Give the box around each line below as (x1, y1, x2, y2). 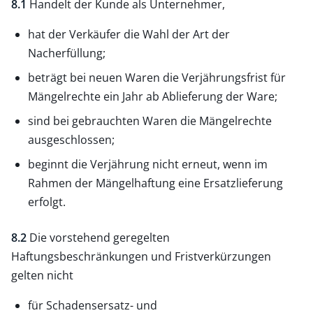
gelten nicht (11, 267, 73, 283)
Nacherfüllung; (28, 45, 105, 61)
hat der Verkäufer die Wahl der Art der (28, 26, 230, 42)
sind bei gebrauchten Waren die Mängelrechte (28, 112, 272, 129)
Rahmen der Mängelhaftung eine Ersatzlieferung (28, 175, 283, 191)
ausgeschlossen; (28, 131, 115, 147)
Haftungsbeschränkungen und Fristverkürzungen (11, 248, 271, 264)
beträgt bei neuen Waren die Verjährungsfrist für (28, 69, 286, 85)
